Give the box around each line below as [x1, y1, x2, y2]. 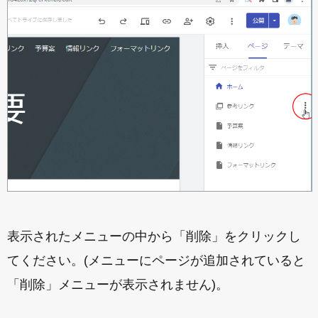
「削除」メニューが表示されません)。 [7, 277, 229, 292]
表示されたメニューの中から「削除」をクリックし [7, 229, 301, 243]
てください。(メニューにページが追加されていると [7, 253, 305, 268]
